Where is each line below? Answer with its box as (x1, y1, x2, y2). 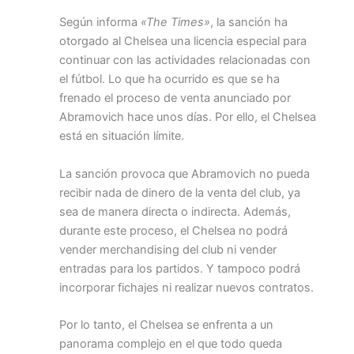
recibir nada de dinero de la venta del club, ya (59, 185, 300, 200)
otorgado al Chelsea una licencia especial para (59, 34, 307, 49)
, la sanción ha (210, 15, 288, 30)
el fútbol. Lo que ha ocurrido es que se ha (59, 72, 280, 87)
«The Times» (141, 15, 210, 30)
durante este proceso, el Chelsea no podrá (59, 223, 288, 238)
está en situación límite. (59, 129, 184, 144)
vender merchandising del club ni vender (59, 242, 277, 257)
